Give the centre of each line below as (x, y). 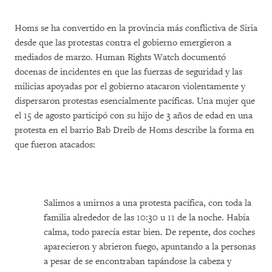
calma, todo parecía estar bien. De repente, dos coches (149, 232)
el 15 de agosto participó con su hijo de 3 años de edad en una (134, 116)
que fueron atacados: (55, 145)
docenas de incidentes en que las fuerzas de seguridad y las (128, 72)
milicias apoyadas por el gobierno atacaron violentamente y (130, 87)
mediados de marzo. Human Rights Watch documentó (120, 57)
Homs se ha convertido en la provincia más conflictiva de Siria (136, 28)
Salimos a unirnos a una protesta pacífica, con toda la (148, 203)
